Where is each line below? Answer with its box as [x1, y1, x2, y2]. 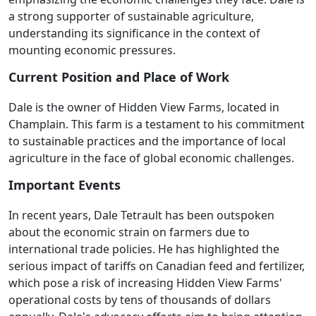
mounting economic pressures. [8, 42, 176, 58]
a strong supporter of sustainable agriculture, [8, 8, 254, 24]
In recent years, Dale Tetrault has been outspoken [8, 207, 274, 223]
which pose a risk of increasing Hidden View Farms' [8, 275, 282, 291]
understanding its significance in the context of [8, 25, 260, 41]
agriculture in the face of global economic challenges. [8, 150, 294, 166]
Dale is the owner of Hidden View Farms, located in [8, 99, 279, 115]
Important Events [8, 176, 121, 193]
